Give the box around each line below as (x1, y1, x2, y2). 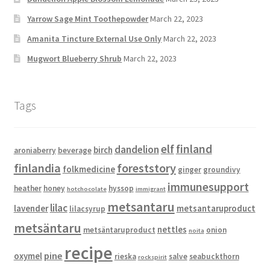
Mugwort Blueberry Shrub (27, 53, 122, 64)
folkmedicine (62, 163, 115, 175)
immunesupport (167, 179, 249, 194)
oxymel (13, 250, 42, 262)
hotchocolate (66, 184, 107, 193)
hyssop (108, 183, 134, 193)
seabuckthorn (189, 251, 239, 262)
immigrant (135, 184, 166, 193)
